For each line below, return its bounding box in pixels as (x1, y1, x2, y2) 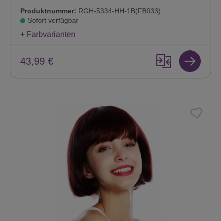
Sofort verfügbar (28, 16, 78, 25)
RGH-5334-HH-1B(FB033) (76, 7, 161, 15)
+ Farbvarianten (20, 30, 75, 39)
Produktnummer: (20, 7, 76, 15)
